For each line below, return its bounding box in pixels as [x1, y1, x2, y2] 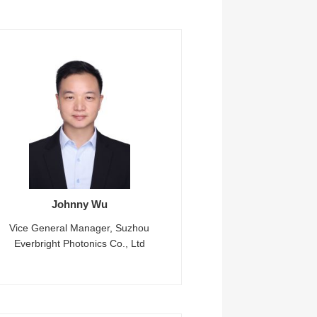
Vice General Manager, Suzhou [9, 222, 150, 234]
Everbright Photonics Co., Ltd [13, 238, 145, 249]
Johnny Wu [51, 198, 108, 210]
